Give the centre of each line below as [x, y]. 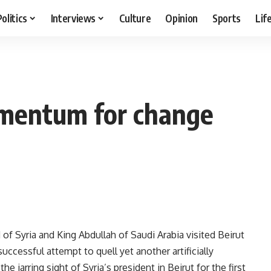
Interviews [73, 18]
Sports [227, 18]
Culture [135, 18]
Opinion [182, 18]
